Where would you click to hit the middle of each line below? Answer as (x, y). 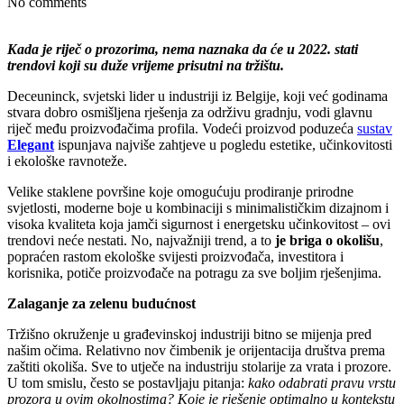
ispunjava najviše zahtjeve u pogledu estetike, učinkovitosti (223, 145)
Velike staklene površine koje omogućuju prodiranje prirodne (180, 192)
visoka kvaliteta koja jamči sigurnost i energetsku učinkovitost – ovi (199, 225)
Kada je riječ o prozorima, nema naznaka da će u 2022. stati (183, 50)
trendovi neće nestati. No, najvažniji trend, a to (141, 241)
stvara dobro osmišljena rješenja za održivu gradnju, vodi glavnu (190, 113)
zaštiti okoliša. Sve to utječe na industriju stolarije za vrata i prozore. (199, 367)
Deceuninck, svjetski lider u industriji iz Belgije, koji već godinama (197, 96)
